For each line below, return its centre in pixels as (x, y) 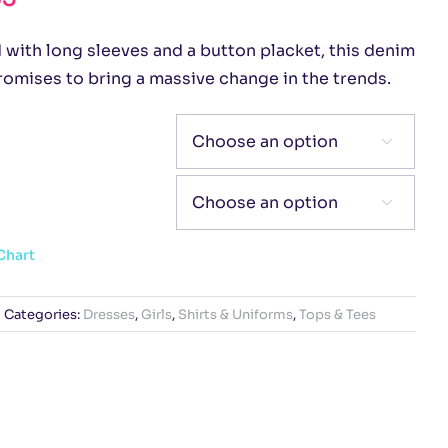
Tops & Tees (337, 314)
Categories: (43, 314)
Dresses (108, 314)
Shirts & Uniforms (235, 314)
